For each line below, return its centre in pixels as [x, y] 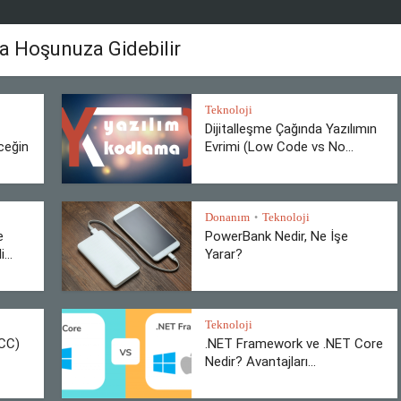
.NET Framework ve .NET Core [294, 344]
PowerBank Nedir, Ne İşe [277, 236]
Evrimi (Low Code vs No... [279, 147]
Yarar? [224, 254]
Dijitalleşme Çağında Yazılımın [291, 129]
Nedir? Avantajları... [260, 362]
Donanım [227, 217]
